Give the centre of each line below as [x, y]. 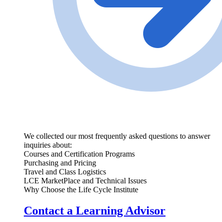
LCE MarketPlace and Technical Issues [85, 181]
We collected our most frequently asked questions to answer [117, 136]
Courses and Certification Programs [79, 154]
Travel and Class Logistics [65, 172]
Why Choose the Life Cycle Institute [81, 190]
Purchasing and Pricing [60, 163]
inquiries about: [48, 145]
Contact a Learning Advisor [95, 211]
